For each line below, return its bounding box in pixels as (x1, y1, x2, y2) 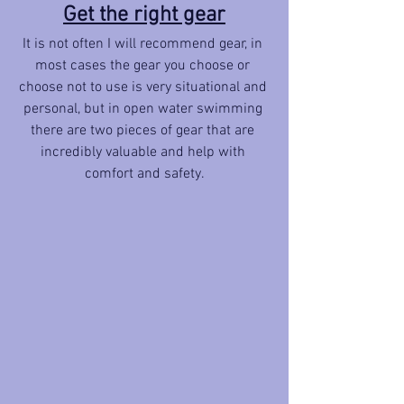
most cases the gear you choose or (35, 56, 253, 75)
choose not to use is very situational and (18, 78, 271, 96)
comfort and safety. (84, 164, 205, 183)
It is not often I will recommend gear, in (23, 34, 266, 53)
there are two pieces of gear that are (31, 121, 258, 140)
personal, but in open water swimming (23, 99, 266, 118)
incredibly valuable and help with (40, 142, 249, 161)
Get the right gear (63, 2, 225, 28)
